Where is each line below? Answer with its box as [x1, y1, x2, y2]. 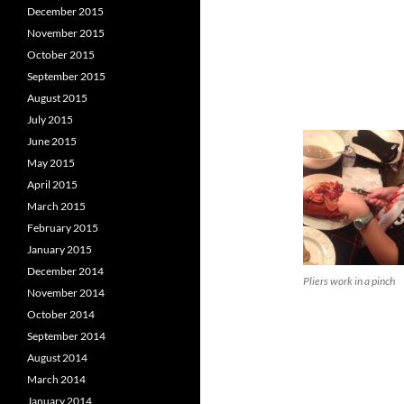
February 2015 [27, 221, 98, 234]
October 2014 [27, 308, 95, 321]
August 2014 [27, 351, 87, 364]
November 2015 [27, 26, 105, 40]
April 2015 [27, 178, 78, 191]
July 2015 [27, 113, 73, 126]
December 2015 [27, 5, 104, 18]
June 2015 [27, 134, 77, 148]
